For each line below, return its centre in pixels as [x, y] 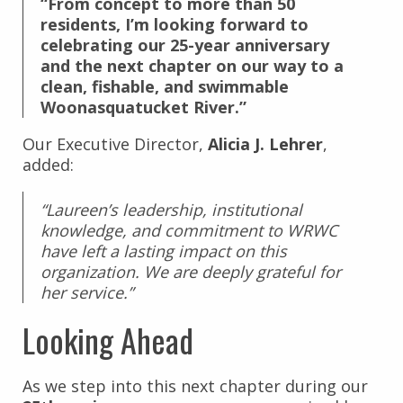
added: [48, 164]
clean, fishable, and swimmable [165, 86]
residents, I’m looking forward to [175, 24]
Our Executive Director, [115, 143]
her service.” [87, 292]
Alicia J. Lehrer [265, 143]
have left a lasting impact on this [164, 251]
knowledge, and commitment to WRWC [189, 230]
